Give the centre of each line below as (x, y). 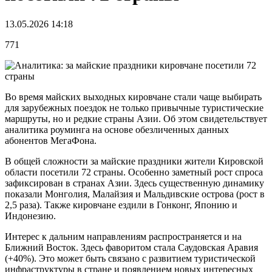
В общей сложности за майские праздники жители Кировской (134, 161)
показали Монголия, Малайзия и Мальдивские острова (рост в (135, 194)
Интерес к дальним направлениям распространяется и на (123, 236)
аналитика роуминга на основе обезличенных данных (117, 129)
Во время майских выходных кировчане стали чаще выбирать (133, 97)
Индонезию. (30, 216)
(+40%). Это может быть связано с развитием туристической (130, 258)
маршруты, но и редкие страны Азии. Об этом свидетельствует (136, 118)
